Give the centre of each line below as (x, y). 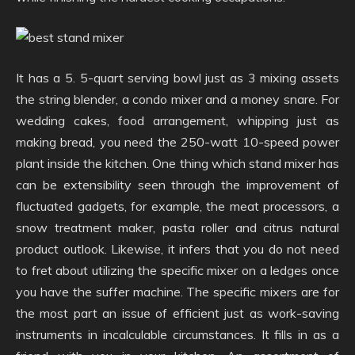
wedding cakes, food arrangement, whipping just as (177, 120)
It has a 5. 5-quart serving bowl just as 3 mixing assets (177, 78)
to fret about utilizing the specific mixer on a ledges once (177, 270)
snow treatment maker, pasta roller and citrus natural (177, 227)
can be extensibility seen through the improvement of (177, 185)
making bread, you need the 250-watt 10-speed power (177, 142)
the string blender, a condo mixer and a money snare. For (177, 99)
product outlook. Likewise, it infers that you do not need (177, 249)
